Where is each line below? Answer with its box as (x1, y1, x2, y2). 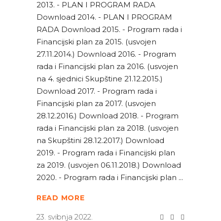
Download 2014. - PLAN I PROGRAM (37, 12, 172, 22)
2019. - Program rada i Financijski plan (37, 147, 175, 157)
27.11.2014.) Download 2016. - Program (37, 49, 176, 59)
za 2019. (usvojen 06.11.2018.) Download (37, 160, 181, 170)
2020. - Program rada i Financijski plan (37, 172, 179, 182)
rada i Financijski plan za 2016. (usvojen (37, 61, 178, 71)
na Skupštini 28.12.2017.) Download (37, 135, 164, 145)
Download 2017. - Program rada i (37, 86, 157, 96)
